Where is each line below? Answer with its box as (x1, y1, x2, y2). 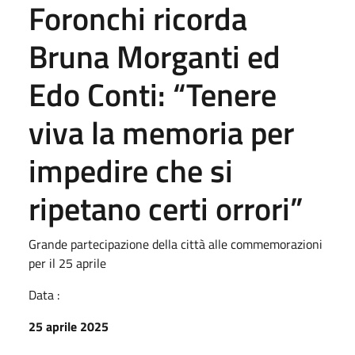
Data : (29, 284, 59, 304)
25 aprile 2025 (29, 316, 109, 336)
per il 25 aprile (29, 253, 106, 273)
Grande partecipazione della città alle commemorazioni (29, 234, 323, 254)
